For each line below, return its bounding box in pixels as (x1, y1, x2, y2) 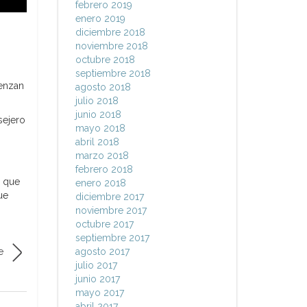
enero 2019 (75, 13, 125, 24)
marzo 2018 (75, 150, 129, 161)
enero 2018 (75, 177, 126, 188)
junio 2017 (75, 273, 120, 284)
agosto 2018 (75, 82, 131, 93)
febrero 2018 (75, 164, 133, 175)
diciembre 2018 (75, 27, 145, 38)
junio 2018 (75, 109, 121, 120)
